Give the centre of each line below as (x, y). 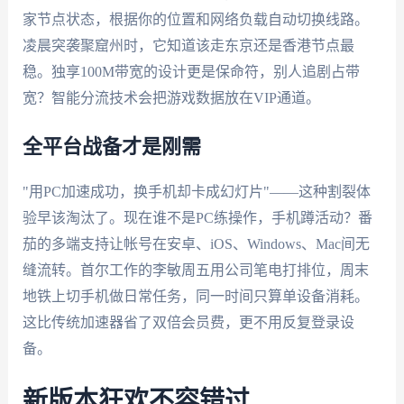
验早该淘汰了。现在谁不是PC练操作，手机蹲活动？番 (197, 218)
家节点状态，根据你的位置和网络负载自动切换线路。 (195, 19)
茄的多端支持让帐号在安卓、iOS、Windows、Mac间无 (196, 244)
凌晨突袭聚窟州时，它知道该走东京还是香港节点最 (188, 45)
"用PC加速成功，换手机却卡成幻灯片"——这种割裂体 (196, 192)
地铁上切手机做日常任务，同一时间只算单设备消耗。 (195, 297)
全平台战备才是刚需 (111, 147)
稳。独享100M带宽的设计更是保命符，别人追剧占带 (191, 71)
